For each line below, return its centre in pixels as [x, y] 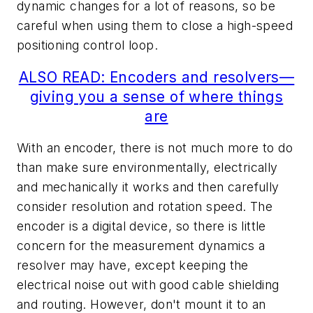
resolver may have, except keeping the [133, 265]
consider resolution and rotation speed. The [145, 207]
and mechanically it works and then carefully [148, 187]
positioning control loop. [87, 45]
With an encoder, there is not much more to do [155, 148]
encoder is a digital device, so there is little [141, 226]
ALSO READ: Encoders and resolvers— [156, 77]
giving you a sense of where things [156, 96]
